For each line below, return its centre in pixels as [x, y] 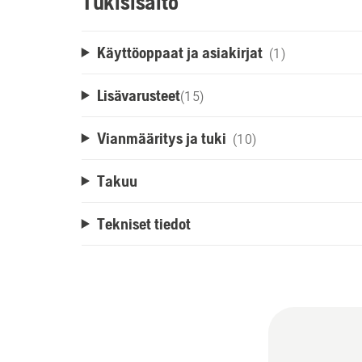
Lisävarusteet [138, 95]
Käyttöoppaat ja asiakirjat [179, 52]
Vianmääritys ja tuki [161, 138]
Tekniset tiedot [143, 223]
